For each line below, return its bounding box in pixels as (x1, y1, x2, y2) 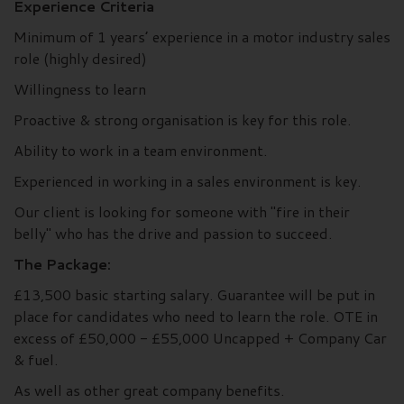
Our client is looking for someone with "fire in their (14, 201, 350, 223)
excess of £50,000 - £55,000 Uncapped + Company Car (14, 327, 387, 349)
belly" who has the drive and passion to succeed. (14, 223, 335, 244)
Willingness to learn (14, 78, 146, 100)
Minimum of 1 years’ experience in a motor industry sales (14, 26, 390, 48)
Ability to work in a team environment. (14, 140, 267, 161)
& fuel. (14, 349, 58, 371)
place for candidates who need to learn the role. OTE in (14, 306, 378, 327)
